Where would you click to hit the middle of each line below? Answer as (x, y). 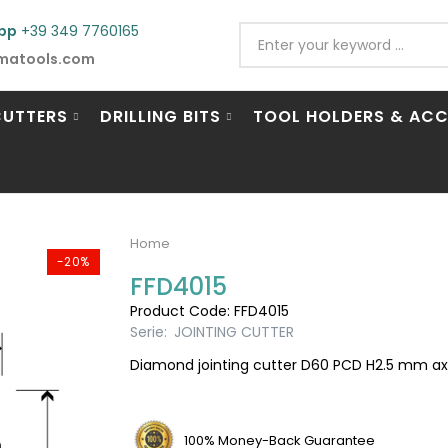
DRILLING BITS (160, 116)
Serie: (150, 332)
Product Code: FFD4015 (209, 311)
